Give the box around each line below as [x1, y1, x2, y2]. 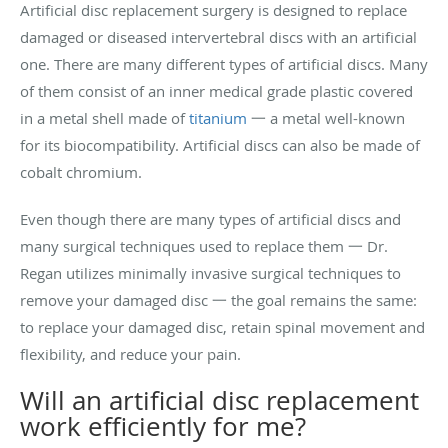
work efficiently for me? [20, 408, 306, 444]
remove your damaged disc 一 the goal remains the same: [20, 289, 417, 310]
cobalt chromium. [20, 161, 146, 182]
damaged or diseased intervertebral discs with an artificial [20, 26, 417, 47]
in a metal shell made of [20, 107, 189, 128]
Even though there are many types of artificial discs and [20, 208, 401, 229]
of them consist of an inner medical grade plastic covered [20, 80, 413, 101]
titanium [189, 107, 247, 128]
